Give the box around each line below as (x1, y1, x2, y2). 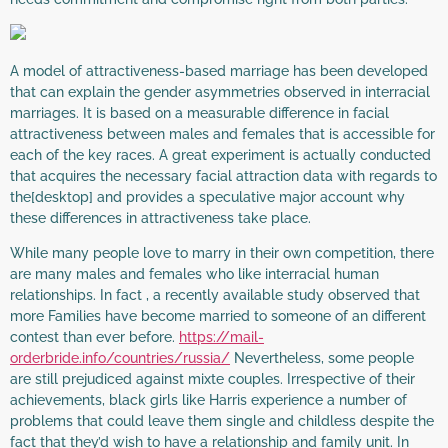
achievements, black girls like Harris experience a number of (10, 392, 407, 409)
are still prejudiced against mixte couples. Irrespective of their (10, 371, 415, 388)
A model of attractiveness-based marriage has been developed (10, 62, 428, 79)
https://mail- (179, 329, 264, 346)
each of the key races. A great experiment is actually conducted (10, 146, 431, 163)
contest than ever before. (10, 329, 179, 346)
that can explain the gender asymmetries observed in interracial (10, 83, 430, 100)
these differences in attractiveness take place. (10, 209, 311, 226)
